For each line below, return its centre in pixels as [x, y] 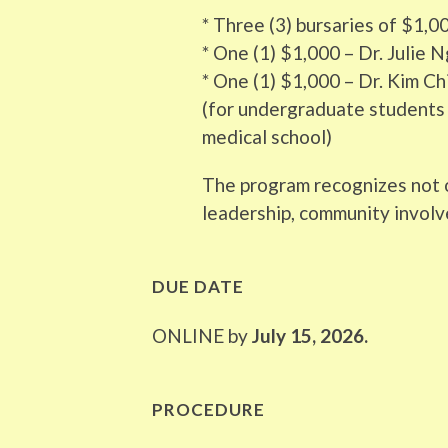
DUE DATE [198, 286]
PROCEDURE [208, 409]
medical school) [267, 136]
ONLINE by [200, 335]
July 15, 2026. [308, 335]
